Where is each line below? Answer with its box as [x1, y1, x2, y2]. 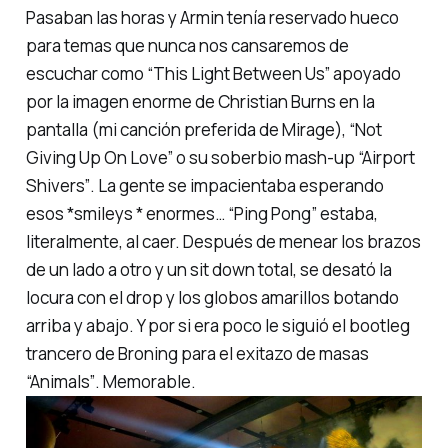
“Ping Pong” [227, 201, 317, 225]
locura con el [25, 285, 126, 309]
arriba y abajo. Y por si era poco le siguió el [25, 313, 349, 337]
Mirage [281, 117, 335, 141]
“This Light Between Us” [146, 61, 330, 85]
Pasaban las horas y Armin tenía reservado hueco [25, 5, 399, 29]
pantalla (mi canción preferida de [25, 117, 282, 141]
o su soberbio [172, 145, 285, 169]
